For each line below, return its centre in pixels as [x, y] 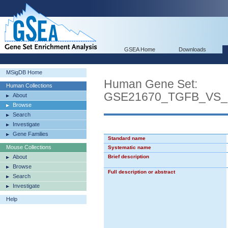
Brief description [129, 156]
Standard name [127, 138]
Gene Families [31, 134]
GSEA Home [140, 49]
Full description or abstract [141, 172]
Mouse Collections [29, 147]
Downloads [192, 49]
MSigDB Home [24, 72]
